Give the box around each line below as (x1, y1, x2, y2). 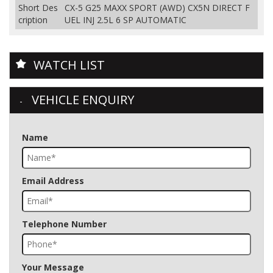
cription (18, 13, 48, 26)
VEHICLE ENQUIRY (32, 91, 134, 108)
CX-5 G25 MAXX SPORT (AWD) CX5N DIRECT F (65, 1, 250, 13)
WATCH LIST (34, 56, 105, 73)
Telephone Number (22, 218, 107, 230)
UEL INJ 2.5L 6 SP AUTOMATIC (65, 13, 186, 26)
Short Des (18, 1, 58, 13)
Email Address (22, 174, 84, 186)
